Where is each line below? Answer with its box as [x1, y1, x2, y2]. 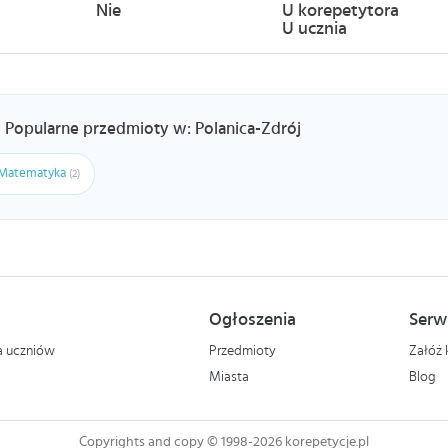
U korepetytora [281, 2, 399, 20]
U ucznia [281, 20, 347, 38]
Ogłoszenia [209, 311, 296, 329]
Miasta [209, 370, 249, 384]
